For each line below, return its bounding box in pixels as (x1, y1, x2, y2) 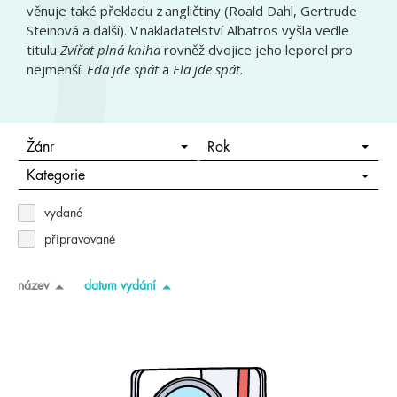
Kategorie (26, 168, 85, 183)
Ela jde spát (173, 60, 240, 78)
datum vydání (84, 278, 156, 292)
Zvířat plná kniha (60, 41, 160, 58)
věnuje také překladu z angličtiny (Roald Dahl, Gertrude (27, 2, 357, 19)
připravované (44, 233, 115, 245)
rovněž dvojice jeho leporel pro (160, 41, 353, 58)
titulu (27, 41, 60, 58)
